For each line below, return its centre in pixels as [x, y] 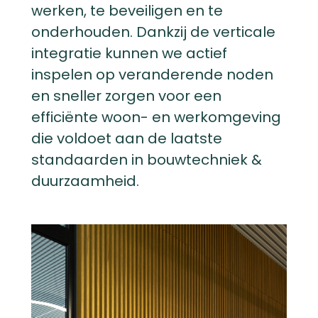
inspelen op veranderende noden [152, 75]
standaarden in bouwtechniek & [147, 160]
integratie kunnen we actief [129, 53]
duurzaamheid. [85, 181]
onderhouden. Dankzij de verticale [153, 32]
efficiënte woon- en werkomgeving [156, 117]
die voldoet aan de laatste [127, 138]
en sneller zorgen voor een [126, 96]
